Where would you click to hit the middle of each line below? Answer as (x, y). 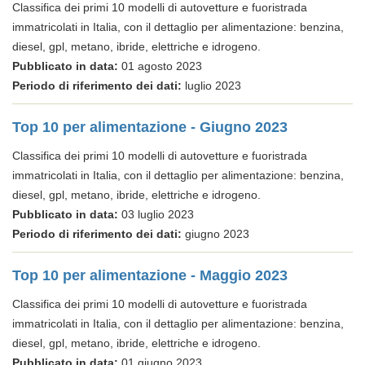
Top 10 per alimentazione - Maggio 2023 (150, 275)
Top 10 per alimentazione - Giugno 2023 (150, 127)
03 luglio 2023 (156, 214)
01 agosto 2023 (160, 66)
